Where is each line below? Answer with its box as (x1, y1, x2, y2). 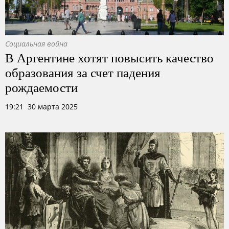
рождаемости (5, 78, 78, 96)
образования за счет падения (5, 63, 161, 81)
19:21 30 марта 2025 (5, 102, 78, 111)
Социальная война (5, 39, 67, 49)
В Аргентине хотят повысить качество (5, 49, 214, 66)
